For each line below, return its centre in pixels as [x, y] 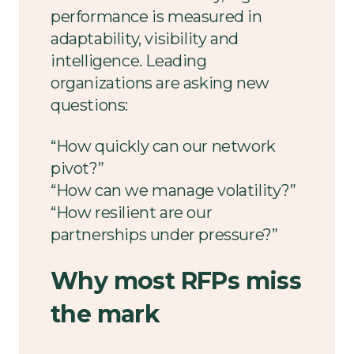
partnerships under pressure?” [164, 235]
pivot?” [77, 168]
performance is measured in [156, 17]
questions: [89, 105]
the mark [108, 314]
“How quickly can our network [163, 146]
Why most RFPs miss [176, 281]
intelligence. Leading [129, 61]
